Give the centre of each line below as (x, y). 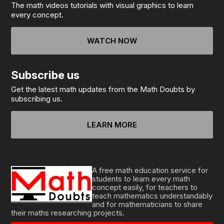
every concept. (37, 15)
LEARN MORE (112, 125)
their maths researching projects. (68, 213)
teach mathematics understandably (152, 196)
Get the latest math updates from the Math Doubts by (103, 89)
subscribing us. (37, 99)
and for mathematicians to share (147, 204)
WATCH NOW (112, 41)
